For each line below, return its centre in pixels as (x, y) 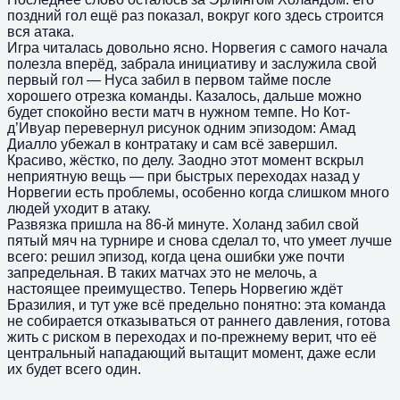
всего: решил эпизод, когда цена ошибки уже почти (176, 256)
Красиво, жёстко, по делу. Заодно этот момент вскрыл (185, 160)
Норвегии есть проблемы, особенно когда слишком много (198, 192)
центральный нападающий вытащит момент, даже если (192, 353)
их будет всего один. (74, 369)
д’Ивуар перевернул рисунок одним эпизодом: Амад (181, 128)
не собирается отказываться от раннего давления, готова (199, 321)
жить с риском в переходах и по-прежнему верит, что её (192, 337)
